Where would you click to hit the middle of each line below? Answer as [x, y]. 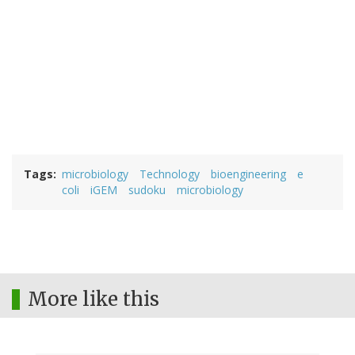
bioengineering [248, 174]
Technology [170, 174]
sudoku [147, 190]
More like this [94, 300]
